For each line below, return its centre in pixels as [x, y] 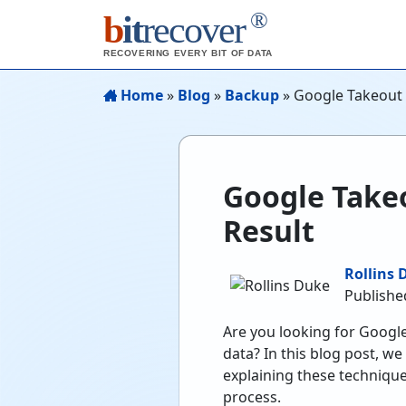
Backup [252, 95]
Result [269, 231]
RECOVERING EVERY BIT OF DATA [188, 53]
